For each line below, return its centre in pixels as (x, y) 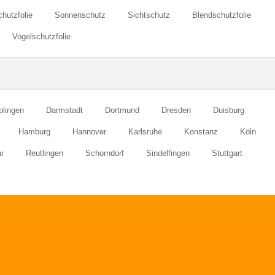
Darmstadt (64, 110)
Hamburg (34, 131)
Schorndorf (105, 153)
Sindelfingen (168, 153)
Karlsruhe (145, 131)
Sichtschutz (149, 15)
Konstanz (201, 131)
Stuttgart (227, 153)
